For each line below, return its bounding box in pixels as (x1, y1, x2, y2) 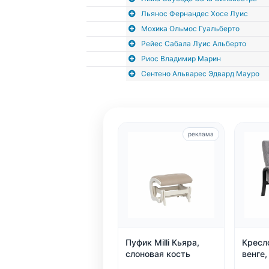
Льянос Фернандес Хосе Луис (141, 8, 248, 18)
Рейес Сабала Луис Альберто (141, 38, 246, 48)
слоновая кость (125, 249, 190, 259)
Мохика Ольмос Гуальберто (141, 23, 240, 33)
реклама (187, 130, 214, 138)
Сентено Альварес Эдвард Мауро (141, 68, 259, 78)
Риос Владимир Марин (141, 53, 221, 63)
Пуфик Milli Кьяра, (125, 237, 199, 248)
